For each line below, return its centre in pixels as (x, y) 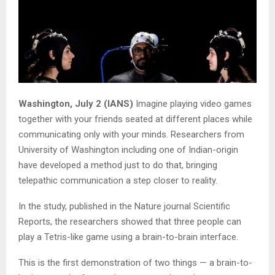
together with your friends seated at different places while (135, 119)
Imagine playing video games (192, 104)
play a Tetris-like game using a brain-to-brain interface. (130, 237)
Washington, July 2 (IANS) (76, 104)
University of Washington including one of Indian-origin (128, 150)
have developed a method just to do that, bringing (118, 165)
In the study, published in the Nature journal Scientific (124, 207)
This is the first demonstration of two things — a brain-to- (135, 263)
